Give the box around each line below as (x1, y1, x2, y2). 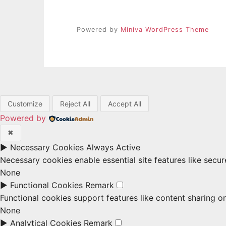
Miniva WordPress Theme (121, 26, 209, 34)
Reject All (60, 99, 90, 108)
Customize (8, 99, 42, 108)
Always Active (86, 142, 140, 152)
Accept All (108, 99, 141, 108)
